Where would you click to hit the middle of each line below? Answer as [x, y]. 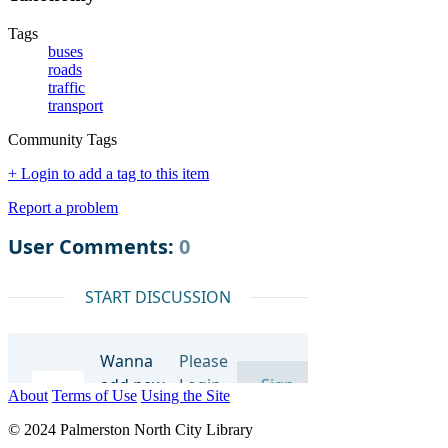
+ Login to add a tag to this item [108, 173]
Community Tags [62, 139]
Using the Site [185, 395]
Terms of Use [94, 395]
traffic [66, 87]
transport [75, 105]
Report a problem [63, 207]
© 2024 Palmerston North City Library [130, 429]
